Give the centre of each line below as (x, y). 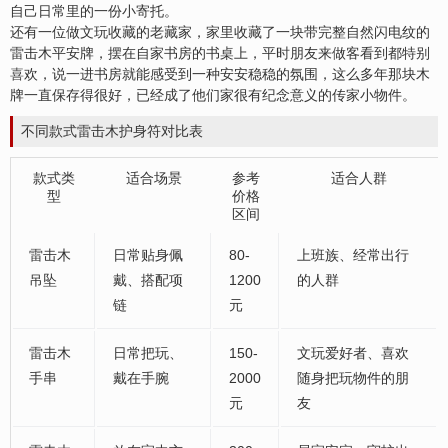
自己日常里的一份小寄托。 (94, 11)
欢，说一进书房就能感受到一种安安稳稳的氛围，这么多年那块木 (227, 74)
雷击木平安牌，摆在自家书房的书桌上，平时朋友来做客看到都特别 (220, 53)
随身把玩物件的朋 (353, 378)
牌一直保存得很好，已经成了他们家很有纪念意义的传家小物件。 (213, 95)
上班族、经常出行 (353, 255)
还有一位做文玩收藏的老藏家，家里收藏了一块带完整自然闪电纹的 (220, 32)
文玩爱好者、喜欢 (353, 353)
